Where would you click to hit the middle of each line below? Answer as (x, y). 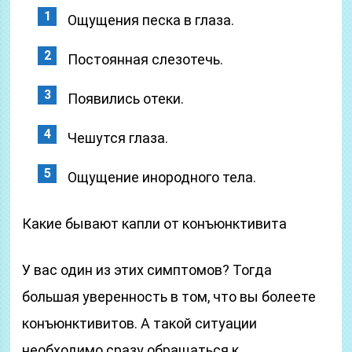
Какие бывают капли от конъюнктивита (155, 224)
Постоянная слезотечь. (146, 59)
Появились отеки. (126, 99)
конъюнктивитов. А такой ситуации (140, 323)
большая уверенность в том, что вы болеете (169, 297)
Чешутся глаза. (118, 138)
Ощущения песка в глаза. (151, 20)
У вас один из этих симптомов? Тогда (147, 270)
